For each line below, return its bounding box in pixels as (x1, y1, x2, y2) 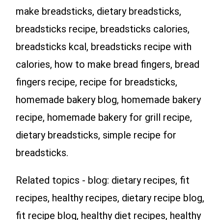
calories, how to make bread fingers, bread (16, 58, 199, 70)
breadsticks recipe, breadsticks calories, (16, 23, 190, 35)
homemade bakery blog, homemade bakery (16, 93, 201, 106)
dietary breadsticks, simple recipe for (16, 129, 176, 141)
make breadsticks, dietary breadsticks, (16, 5, 181, 17)
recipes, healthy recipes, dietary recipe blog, (16, 192, 204, 204)
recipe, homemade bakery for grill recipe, (16, 111, 192, 123)
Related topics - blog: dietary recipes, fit (16, 174, 190, 186)
